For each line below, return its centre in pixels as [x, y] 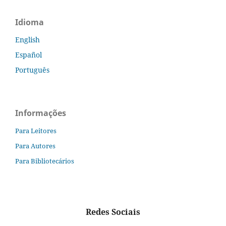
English [27, 39]
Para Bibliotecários [45, 161]
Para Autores [35, 146]
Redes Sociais [113, 212]
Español [29, 54]
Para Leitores [36, 130]
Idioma [30, 22]
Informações [41, 113]
